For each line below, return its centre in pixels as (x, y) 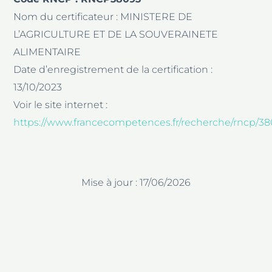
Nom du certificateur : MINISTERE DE (103, 16)
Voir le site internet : (61, 104)
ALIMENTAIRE (47, 52)
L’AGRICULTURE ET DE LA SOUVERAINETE (116, 34)
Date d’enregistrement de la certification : (113, 69)
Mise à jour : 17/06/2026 (136, 182)
